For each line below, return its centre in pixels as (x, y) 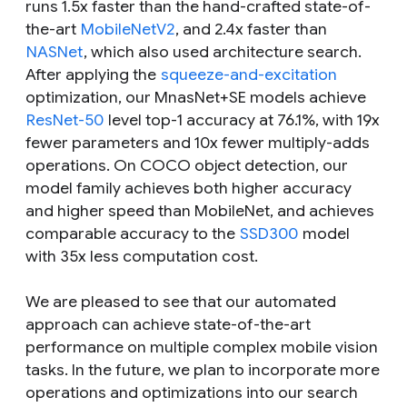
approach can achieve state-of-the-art (168, 324)
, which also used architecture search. (223, 52)
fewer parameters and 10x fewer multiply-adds (198, 143)
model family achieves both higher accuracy (189, 188)
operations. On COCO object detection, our (187, 165)
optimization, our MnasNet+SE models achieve (196, 97)
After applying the (93, 74)
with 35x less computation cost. (142, 256)
